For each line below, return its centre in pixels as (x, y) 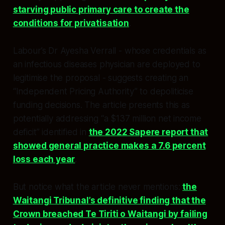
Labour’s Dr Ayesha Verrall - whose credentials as (109, 50)
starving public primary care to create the (101, 9)
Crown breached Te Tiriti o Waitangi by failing (110, 214)
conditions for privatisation (71, 23)
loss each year (44, 159)
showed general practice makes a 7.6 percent (109, 145)
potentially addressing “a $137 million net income (107, 118)
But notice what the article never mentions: (98, 187)
